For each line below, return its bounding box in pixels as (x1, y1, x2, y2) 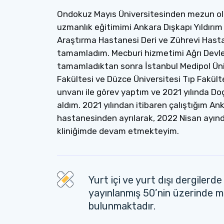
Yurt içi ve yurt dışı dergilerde (88, 174, 222, 186)
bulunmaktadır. (88, 200, 155, 212)
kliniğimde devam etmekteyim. (57, 126, 179, 136)
